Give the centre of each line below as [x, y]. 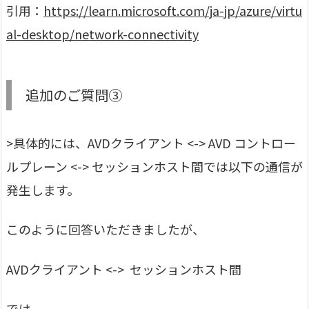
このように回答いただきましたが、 [106, 229]
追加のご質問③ [74, 94]
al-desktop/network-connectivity [102, 33]
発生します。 [43, 189]
